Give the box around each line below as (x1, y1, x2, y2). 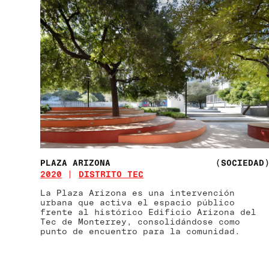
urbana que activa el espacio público (40, 197, 235, 208)
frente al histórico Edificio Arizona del (40, 207, 257, 217)
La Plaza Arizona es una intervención (40, 187, 235, 198)
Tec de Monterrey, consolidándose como (40, 216, 241, 227)
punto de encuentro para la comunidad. (40, 226, 241, 237)
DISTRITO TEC (79, 169, 144, 180)
